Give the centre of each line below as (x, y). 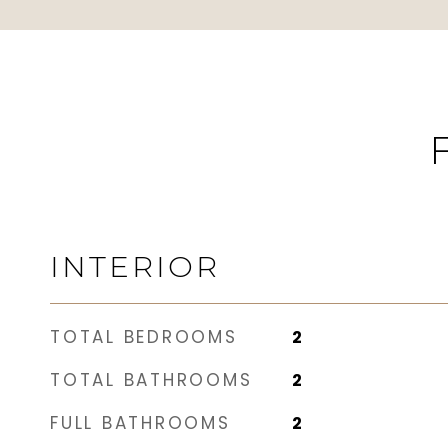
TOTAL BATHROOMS (151, 380)
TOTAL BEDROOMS (144, 337)
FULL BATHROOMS (140, 423)
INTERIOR (135, 266)
